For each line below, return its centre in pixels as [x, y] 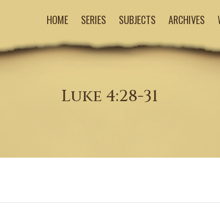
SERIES [94, 20]
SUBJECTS [137, 20]
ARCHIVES [187, 20]
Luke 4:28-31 [110, 96]
